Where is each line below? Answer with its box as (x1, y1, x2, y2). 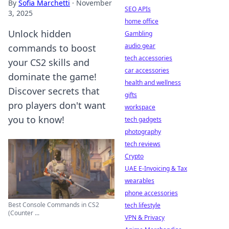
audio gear (125, 41, 155, 50)
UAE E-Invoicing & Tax (125, 164, 187, 173)
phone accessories (125, 189, 178, 197)
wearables (125, 176, 154, 185)
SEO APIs (125, 5, 151, 13)
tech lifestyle (125, 201, 161, 210)
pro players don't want (8, 99, 106, 111)
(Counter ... (8, 209, 39, 217)
